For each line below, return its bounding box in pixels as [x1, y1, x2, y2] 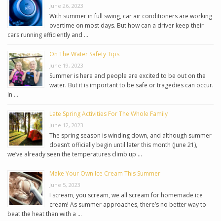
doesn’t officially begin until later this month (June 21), [49, 141, 197, 149]
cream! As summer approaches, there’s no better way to [49, 200, 206, 209]
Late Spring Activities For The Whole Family [49, 110, 168, 118]
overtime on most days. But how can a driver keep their [49, 21, 204, 30]
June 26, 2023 [49, 2, 83, 10]
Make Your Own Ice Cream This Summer [49, 169, 160, 178]
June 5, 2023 [49, 181, 80, 189]
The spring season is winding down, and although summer [49, 131, 212, 140]
